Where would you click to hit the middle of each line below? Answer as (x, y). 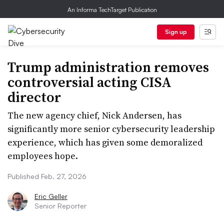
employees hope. (43, 156)
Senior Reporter (60, 206)
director (34, 97)
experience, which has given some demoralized (105, 142)
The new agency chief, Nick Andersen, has (94, 115)
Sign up (176, 32)
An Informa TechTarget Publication (112, 10)
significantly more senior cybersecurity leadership (111, 129)
